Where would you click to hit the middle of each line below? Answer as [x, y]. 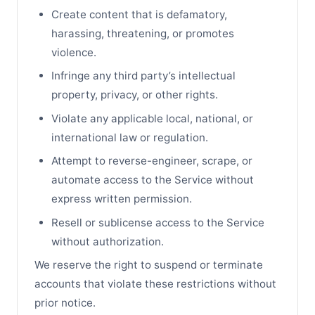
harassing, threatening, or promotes [143, 34]
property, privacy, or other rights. [135, 95]
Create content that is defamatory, [139, 15]
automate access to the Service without [153, 180]
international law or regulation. [130, 137]
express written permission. [122, 199]
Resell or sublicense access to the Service [158, 222]
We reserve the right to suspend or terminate [149, 265]
